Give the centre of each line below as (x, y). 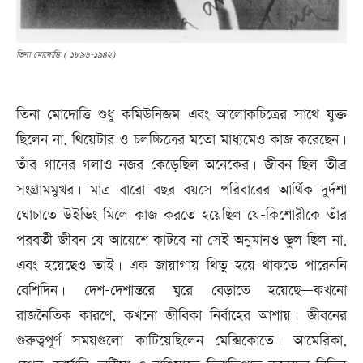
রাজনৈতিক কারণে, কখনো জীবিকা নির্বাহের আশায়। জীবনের (181, 315)
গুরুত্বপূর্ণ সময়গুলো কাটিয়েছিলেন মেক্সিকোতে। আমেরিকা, (181, 340)
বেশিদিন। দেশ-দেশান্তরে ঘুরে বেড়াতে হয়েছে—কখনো (181, 290)
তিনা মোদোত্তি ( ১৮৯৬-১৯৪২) (66, 54)
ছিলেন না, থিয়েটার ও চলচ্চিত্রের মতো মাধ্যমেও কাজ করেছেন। (181, 139)
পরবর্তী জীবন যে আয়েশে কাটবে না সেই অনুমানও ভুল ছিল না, (181, 240)
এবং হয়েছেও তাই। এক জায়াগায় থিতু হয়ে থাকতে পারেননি (181, 265)
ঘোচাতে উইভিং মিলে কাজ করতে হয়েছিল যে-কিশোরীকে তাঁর (181, 215)
